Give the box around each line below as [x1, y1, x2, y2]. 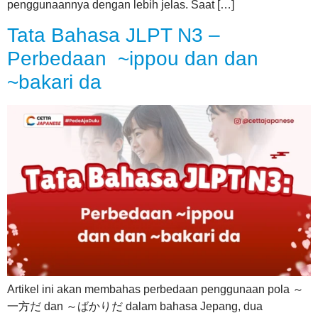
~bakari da [7, 71, 102, 94]
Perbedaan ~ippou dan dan [7, 48, 258, 70]
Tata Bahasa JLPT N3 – [7, 24, 220, 47]
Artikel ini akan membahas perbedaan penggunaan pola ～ [7, 283, 304, 296]
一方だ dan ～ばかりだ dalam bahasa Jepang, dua [7, 300, 263, 313]
